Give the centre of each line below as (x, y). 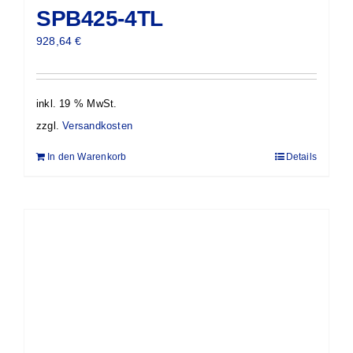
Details (301, 156)
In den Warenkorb (87, 156)
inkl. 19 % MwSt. (77, 104)
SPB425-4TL (100, 19)
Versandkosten (97, 126)
